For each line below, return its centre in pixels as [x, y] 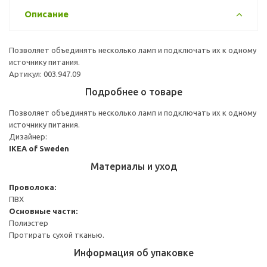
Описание [46, 14]
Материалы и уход [133, 166]
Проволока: [32, 187]
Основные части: [43, 211]
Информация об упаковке [133, 252]
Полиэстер [29, 223]
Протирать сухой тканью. [57, 235]
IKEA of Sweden [39, 148]
